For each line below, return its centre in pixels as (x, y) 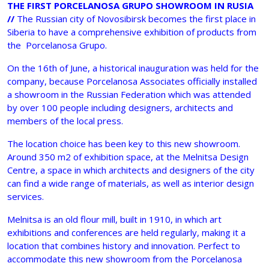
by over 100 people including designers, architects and (120, 108)
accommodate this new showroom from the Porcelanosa (125, 259)
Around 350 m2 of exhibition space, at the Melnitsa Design (128, 157)
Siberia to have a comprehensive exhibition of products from (132, 32)
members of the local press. (65, 121)
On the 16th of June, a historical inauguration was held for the (133, 68)
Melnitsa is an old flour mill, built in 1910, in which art (114, 219)
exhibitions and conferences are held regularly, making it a (126, 233)
